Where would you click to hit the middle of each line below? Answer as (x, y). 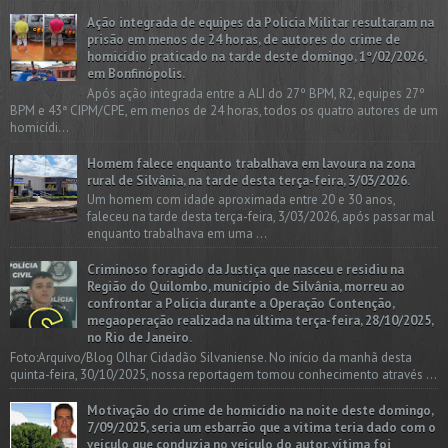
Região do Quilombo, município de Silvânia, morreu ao (246, 287)
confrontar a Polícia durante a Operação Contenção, (240, 304)
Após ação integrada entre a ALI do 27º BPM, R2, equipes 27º (256, 93)
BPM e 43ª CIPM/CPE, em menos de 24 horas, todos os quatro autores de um (224, 110)
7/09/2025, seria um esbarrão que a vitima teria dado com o (261, 428)
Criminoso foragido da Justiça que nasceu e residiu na (245, 270)
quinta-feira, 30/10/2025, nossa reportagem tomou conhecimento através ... (223, 375)
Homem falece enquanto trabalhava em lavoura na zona (251, 163)
